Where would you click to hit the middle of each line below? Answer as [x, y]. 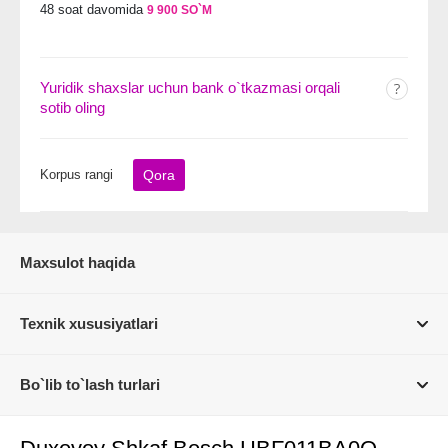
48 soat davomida [91, 9]
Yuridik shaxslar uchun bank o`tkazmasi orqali [190, 87]
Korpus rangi [76, 174]
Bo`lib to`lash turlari [90, 384]
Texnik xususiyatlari [89, 323]
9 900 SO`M [179, 10]
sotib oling [72, 107]
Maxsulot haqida [77, 262]
